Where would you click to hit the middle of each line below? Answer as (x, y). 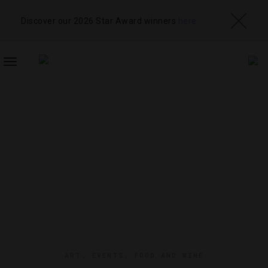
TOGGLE (26, 68)
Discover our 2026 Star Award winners (100, 21)
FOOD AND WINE (169, 255)
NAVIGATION (34, 92)
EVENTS (108, 255)
